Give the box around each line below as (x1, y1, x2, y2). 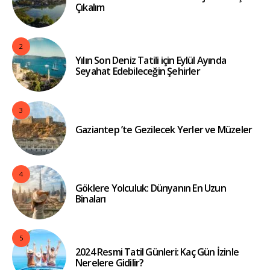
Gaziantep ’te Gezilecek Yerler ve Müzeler (75, 122, 253, 136)
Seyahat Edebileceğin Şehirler (75, 64, 200, 78)
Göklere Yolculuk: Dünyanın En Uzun (75, 181, 226, 195)
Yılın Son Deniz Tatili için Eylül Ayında (75, 53, 226, 67)
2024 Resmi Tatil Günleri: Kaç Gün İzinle (75, 245, 239, 259)
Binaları (75, 192, 106, 206)
